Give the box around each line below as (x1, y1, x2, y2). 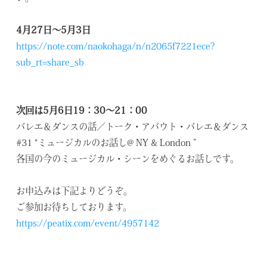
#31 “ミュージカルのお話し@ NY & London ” (16, 139, 197, 149)
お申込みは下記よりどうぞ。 (16, 187, 133, 197)
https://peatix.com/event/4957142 (16, 219, 160, 229)
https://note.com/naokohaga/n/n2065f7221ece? (16, 42, 215, 52)
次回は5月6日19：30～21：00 (16, 107, 148, 117)
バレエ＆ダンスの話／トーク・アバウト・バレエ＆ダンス (16, 123, 249, 133)
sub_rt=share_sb (16, 58, 85, 69)
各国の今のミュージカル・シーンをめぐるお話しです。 (16, 155, 240, 165)
